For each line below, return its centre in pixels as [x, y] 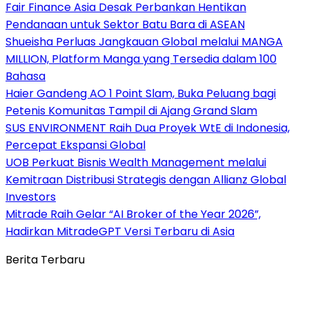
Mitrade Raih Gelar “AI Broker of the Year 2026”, [133, 214]
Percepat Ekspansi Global [76, 145]
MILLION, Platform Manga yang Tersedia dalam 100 [141, 59]
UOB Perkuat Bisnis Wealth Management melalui [136, 162]
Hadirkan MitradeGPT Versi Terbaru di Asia [120, 231]
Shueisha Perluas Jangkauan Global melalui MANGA [144, 41]
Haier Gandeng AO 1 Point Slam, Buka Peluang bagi [141, 93]
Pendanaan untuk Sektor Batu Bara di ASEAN [125, 24]
